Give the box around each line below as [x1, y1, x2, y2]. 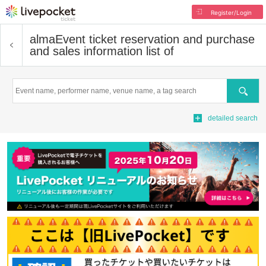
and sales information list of [30, 45, 174, 58]
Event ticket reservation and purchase [55, 33, 255, 46]
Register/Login [210, 9, 252, 16]
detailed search [208, 114, 258, 122]
